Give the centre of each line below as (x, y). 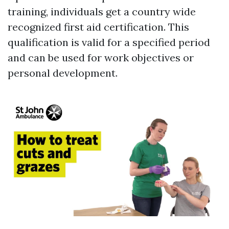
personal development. (63, 73)
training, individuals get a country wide (102, 12)
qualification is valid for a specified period (109, 42)
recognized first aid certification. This (98, 27)
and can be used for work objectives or (101, 58)
